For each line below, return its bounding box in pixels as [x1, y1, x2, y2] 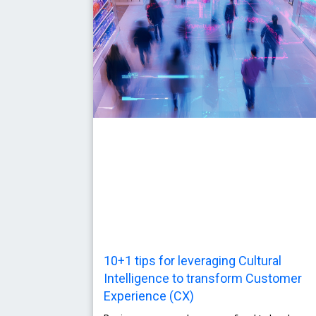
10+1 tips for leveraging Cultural [104, 253, 281, 268]
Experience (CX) [104, 288, 194, 303]
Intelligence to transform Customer [104, 270, 302, 286]
